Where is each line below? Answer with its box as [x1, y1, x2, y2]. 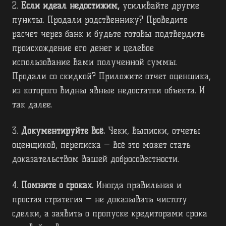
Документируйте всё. [21, 126, 105, 136]
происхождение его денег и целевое [12, 43, 154, 53]
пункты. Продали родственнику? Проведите [12, 15, 188, 25]
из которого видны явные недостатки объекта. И [12, 85, 205, 96]
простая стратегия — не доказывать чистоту [12, 194, 187, 205]
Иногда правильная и [93, 180, 182, 191]
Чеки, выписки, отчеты [105, 126, 200, 136]
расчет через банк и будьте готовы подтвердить [12, 29, 205, 39]
